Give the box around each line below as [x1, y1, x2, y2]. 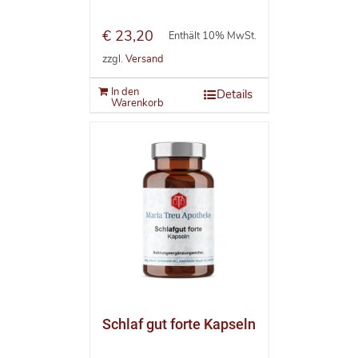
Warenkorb [110, 96, 164, 111]
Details [216, 86, 253, 103]
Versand [125, 51, 163, 66]
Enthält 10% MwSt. [168, 29, 257, 44]
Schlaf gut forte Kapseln [101, 316, 256, 333]
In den [110, 85, 139, 100]
